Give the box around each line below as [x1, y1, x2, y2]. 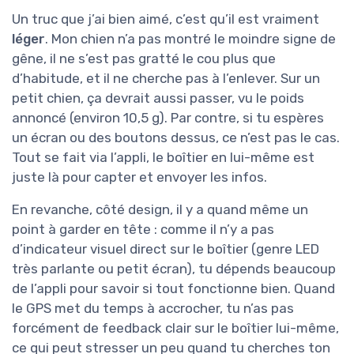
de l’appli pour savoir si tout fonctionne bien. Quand [12, 281, 335, 297]
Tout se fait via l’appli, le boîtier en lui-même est [12, 149, 314, 166]
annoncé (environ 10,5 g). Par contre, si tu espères [12, 110, 324, 126]
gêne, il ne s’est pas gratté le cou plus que [12, 51, 276, 67]
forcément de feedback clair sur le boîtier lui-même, [12, 320, 339, 337]
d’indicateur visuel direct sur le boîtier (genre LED [12, 241, 319, 258]
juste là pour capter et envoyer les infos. [12, 169, 267, 186]
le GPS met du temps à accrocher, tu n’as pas [12, 300, 294, 317]
